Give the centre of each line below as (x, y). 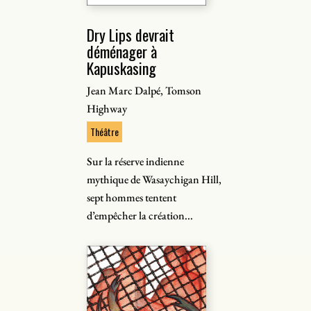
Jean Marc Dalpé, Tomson (144, 91)
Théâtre (105, 132)
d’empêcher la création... (140, 216)
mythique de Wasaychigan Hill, (154, 179)
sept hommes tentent (132, 197)
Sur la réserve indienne (136, 161)
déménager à (122, 51)
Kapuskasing (122, 68)
